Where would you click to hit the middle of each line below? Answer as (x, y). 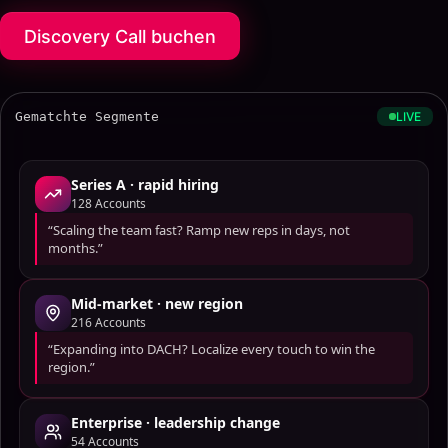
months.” (75, 248)
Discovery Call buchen (120, 36)
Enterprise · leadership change (175, 422)
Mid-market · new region (157, 303)
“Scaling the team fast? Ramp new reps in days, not (199, 230)
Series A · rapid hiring (145, 184)
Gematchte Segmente (87, 116)
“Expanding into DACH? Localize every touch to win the (211, 349)
